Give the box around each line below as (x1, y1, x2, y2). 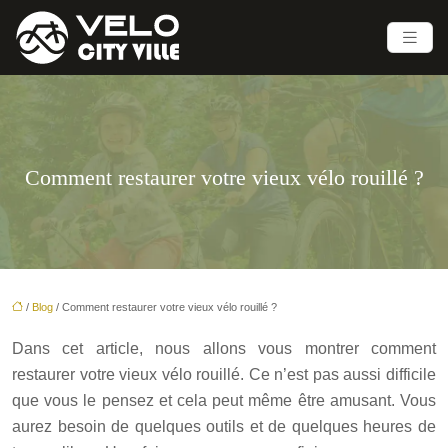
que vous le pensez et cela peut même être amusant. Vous (12, 391, 436, 409)
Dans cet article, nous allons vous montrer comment (12, 339, 436, 357)
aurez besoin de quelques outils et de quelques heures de (12, 417, 436, 435)
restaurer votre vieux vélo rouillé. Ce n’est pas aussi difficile (12, 365, 436, 383)
